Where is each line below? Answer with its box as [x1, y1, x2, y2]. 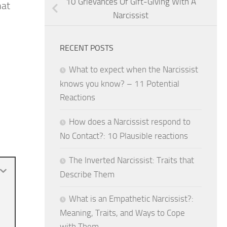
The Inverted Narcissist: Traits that [69, 155, 194, 165]
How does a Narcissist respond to [69, 116, 191, 127]
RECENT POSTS [60, 43, 113, 53]
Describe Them [60, 169, 115, 179]
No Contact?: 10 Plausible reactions [60, 130, 188, 141]
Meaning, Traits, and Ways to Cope [60, 207, 185, 218]
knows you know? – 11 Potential [60, 78, 179, 89]
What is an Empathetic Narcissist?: [69, 193, 194, 204]
